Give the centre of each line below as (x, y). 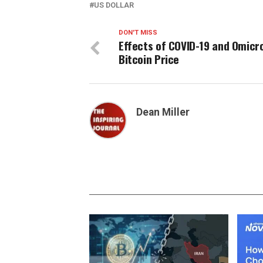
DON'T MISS (138, 33)
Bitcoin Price (149, 59)
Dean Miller (163, 112)
